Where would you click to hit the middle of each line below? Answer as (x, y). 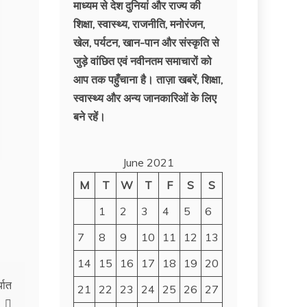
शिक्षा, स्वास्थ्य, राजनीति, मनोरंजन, (139, 24)
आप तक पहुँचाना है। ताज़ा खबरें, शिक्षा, (148, 79)
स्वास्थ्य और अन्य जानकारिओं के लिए (145, 98)
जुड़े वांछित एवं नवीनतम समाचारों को (143, 61)
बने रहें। (90, 116)
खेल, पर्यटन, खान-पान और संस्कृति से (147, 42)
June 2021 (148, 162)
